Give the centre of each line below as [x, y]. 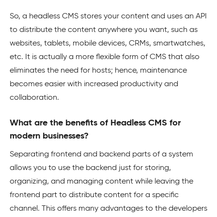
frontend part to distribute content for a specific [94, 195]
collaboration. [35, 98]
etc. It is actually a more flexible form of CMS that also [105, 57]
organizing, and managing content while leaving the [101, 182]
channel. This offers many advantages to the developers [108, 209]
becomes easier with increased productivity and [94, 84]
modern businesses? [49, 136]
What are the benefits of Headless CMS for [95, 123]
